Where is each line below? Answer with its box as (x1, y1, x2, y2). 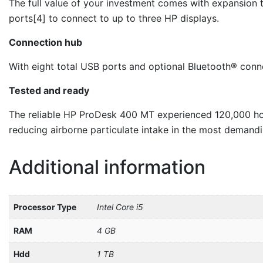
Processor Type (14, 201, 76, 212)
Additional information (9, 155, 205, 178)
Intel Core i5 (97, 201, 143, 212)
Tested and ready (9, 84, 89, 96)
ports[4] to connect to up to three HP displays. (9, 12, 219, 24)
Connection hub (9, 36, 82, 48)
